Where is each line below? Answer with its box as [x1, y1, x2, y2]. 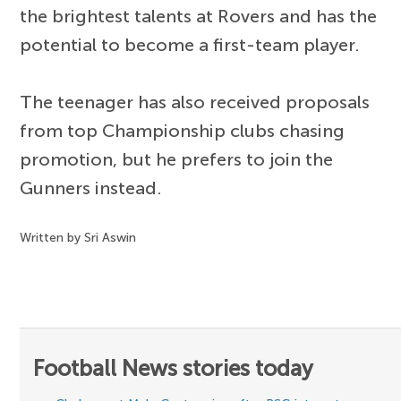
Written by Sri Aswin [20, 229, 137, 245]
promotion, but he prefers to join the [20, 148, 334, 170]
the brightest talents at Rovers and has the [20, 4, 378, 27]
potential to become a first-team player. [20, 33, 361, 55]
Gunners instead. [20, 176, 163, 199]
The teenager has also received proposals [20, 90, 371, 113]
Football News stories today [33, 354, 314, 381]
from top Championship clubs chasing [20, 119, 346, 141]
